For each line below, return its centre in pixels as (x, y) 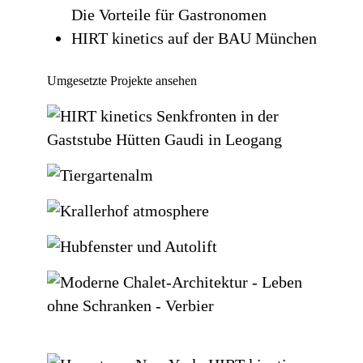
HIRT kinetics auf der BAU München (194, 38)
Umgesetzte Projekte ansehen (122, 80)
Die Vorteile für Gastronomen (169, 14)
